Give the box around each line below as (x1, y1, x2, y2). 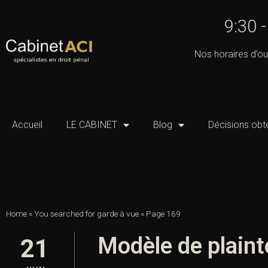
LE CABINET (66, 119, 117, 131)
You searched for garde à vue (34, 209, 139, 219)
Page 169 (146, 209, 181, 219)
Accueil (12, 119, 42, 131)
